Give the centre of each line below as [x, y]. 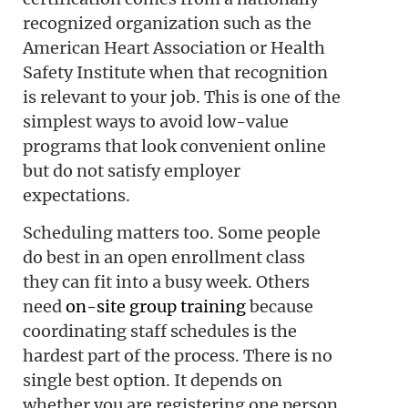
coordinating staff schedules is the [160, 331]
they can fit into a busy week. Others [166, 281]
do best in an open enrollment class [164, 257]
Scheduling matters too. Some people [172, 232]
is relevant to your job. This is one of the [182, 97]
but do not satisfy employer [132, 170]
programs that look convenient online [174, 146]
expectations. [76, 195]
